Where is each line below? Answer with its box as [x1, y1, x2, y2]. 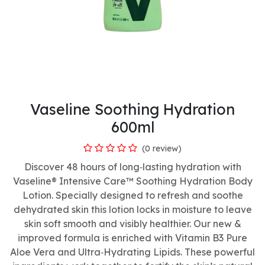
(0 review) [142, 143, 182, 154]
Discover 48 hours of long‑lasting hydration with [24, 160, 241, 173]
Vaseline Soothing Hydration [30, 99, 235, 118]
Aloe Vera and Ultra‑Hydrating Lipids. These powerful [10, 245, 255, 258]
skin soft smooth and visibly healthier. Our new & [24, 217, 241, 230]
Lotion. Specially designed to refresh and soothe [22, 189, 243, 201]
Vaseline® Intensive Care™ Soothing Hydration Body [12, 174, 253, 187]
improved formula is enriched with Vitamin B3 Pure [18, 231, 247, 244]
